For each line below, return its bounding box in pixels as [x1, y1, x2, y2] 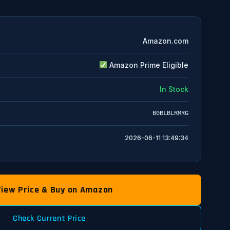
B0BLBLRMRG [152, 109, 188, 117]
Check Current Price [12, 213, 86, 224]
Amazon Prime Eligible [107, 61, 188, 69]
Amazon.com [143, 36, 188, 45]
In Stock [160, 85, 188, 93]
